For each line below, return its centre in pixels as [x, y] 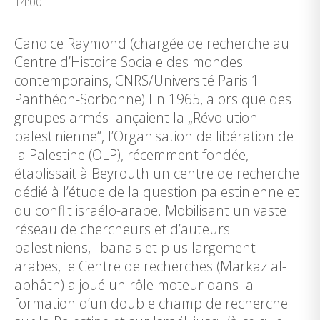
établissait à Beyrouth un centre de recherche [157, 173]
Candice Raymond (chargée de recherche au [152, 43]
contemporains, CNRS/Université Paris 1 [137, 80]
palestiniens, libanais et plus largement [135, 247]
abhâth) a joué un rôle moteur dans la [134, 285]
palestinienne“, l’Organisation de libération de [154, 136]
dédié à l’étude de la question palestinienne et [157, 192]
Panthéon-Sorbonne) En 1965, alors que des [153, 99]
